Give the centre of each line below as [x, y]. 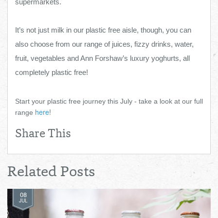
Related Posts [51, 173]
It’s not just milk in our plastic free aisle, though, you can [103, 30]
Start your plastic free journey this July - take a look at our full [109, 101]
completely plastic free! [52, 73]
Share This [43, 135]
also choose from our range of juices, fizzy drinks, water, [104, 44]
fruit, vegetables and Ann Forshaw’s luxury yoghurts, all [102, 58]
